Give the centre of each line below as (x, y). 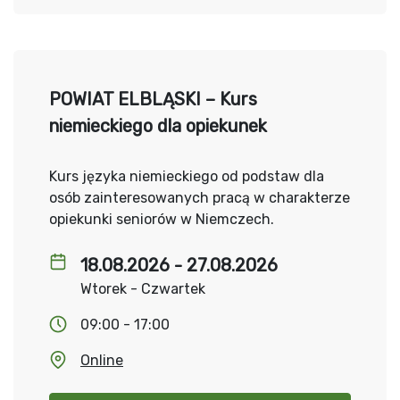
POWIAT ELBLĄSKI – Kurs (153, 99)
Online (102, 360)
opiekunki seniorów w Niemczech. (162, 219)
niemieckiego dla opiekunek (158, 126)
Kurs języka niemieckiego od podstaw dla (187, 176)
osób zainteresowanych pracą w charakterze (200, 198)
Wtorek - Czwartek (143, 289)
